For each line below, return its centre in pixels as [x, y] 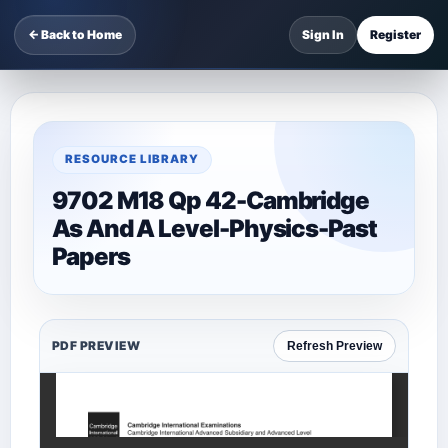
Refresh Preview [334, 345]
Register [395, 34]
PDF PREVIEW [96, 345]
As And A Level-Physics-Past [214, 228]
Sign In [323, 34]
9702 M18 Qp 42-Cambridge [211, 200]
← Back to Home [75, 34]
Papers [91, 256]
